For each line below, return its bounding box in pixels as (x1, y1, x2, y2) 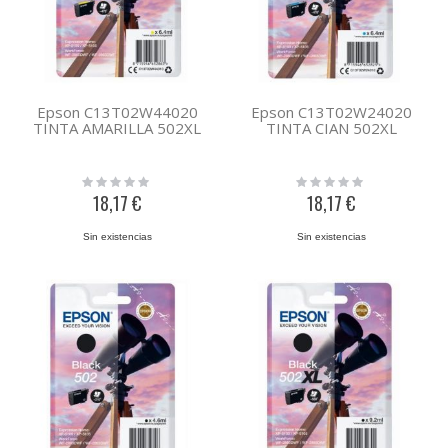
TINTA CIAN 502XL (265, 117, 397, 138)
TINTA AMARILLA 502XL (33, 117, 201, 138)
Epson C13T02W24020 (250, 101, 412, 122)
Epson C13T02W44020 (36, 101, 198, 122)
